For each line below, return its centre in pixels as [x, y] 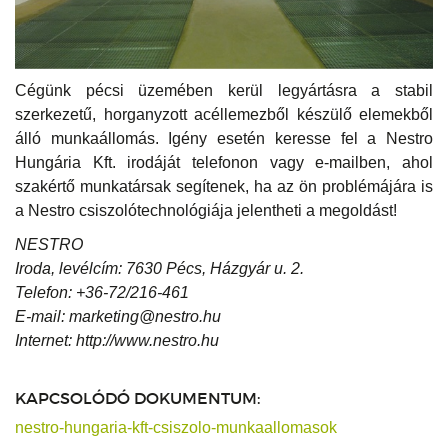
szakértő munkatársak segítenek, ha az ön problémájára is [224, 187]
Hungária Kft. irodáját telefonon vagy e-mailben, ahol [224, 163]
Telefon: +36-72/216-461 [102, 293]
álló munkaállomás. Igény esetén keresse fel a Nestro [224, 139]
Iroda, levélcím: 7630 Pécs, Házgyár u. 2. [159, 269]
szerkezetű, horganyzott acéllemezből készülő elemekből [224, 115]
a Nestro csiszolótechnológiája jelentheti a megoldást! [206, 211]
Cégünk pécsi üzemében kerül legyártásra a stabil [224, 91]
